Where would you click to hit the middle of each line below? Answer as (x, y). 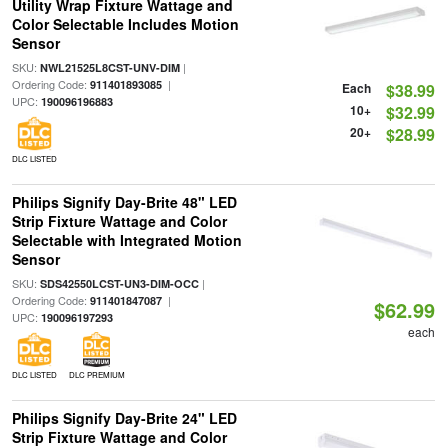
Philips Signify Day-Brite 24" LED (124, 418)
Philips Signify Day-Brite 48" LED (124, 202)
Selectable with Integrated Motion (126, 240)
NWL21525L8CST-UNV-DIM (109, 67)
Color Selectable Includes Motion (125, 24)
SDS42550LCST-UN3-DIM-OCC (119, 283)
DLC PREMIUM (96, 374)
